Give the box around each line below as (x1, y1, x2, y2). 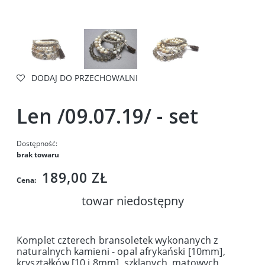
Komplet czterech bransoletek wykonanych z (17, 233, 218, 247)
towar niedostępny (81, 192, 184, 209)
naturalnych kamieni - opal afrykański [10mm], (17, 244, 225, 258)
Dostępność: (17, 138, 57, 148)
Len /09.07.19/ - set (17, 102, 198, 130)
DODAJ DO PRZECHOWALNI (31, 72, 138, 83)
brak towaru (17, 149, 59, 160)
